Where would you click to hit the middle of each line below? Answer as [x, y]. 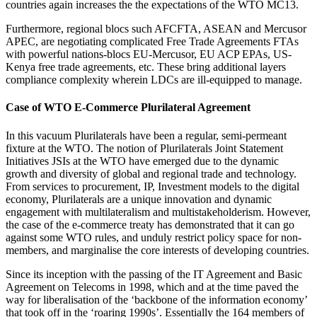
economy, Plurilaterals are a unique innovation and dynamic [139, 199]
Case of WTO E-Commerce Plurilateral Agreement [128, 108]
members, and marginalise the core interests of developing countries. [157, 250]
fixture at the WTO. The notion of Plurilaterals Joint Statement [144, 148]
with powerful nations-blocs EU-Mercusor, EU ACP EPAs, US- [149, 54]
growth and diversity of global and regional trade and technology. [151, 173]
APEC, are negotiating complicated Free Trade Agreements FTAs [152, 42]
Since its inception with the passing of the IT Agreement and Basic [154, 274]
